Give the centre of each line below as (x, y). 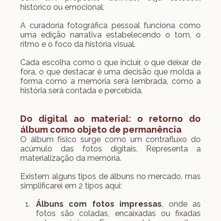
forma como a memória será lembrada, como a (110, 81)
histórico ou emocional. (62, 7)
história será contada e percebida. (81, 91)
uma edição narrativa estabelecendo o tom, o (110, 35)
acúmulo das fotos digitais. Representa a (110, 149)
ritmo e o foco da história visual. (78, 44)
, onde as (182, 204)
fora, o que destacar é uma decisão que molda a (110, 72)
